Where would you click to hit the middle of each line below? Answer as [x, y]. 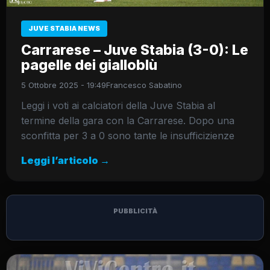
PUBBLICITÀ [135, 211]
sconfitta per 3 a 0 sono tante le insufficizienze [128, 135]
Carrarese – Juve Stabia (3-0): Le [135, 50]
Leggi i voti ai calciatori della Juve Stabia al [118, 105]
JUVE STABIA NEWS [64, 28]
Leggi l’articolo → [65, 160]
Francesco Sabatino [144, 85]
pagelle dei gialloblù [89, 65]
